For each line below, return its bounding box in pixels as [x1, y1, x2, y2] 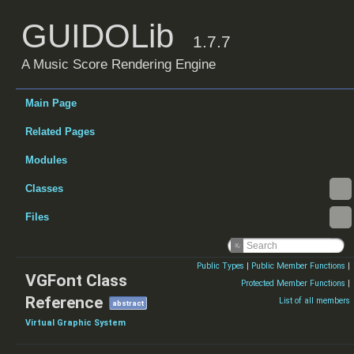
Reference [25, 293, 103, 312]
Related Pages [25, 126, 95, 137]
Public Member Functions [251, 261, 345, 271]
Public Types [197, 261, 244, 271]
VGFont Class [25, 271, 127, 290]
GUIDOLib [21, 17, 193, 55]
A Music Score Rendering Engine [21, 57, 216, 72]
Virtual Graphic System [25, 318, 126, 329]
